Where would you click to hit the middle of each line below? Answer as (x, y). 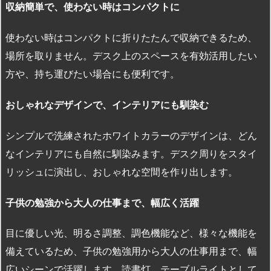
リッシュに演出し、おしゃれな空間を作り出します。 (122, 171)
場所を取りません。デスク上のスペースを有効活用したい (131, 56)
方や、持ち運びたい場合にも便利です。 (93, 74)
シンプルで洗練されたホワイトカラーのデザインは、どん (131, 135)
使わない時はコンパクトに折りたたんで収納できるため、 (131, 38)
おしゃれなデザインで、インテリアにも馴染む (107, 104)
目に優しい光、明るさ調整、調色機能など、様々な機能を (131, 233)
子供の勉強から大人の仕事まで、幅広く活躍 (102, 202)
